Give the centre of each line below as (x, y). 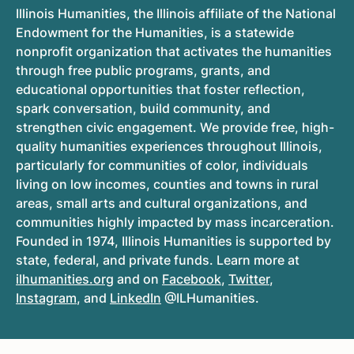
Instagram (46, 298)
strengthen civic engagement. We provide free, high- (175, 128)
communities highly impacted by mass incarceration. (175, 222)
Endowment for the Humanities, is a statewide (155, 33)
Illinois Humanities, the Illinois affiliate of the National (176, 14)
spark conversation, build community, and (143, 109)
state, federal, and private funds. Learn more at (158, 260)
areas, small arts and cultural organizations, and (162, 203)
